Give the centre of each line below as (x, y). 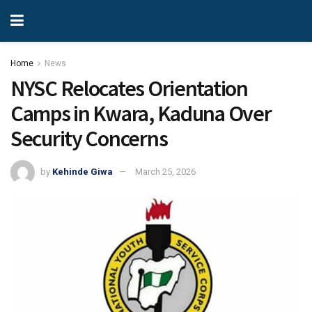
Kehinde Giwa (83, 171)
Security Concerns (89, 139)
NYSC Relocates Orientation (129, 88)
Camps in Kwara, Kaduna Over (141, 114)
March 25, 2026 (165, 171)
